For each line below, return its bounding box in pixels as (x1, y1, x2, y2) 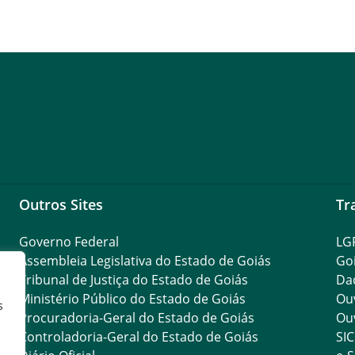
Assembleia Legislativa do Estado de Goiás (18, 252, 271, 269)
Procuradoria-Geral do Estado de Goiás (18, 309, 254, 326)
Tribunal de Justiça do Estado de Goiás (18, 271, 248, 288)
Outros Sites (18, 194, 103, 214)
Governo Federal (18, 233, 119, 250)
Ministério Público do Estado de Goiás (18, 290, 246, 307)
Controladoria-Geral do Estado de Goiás (18, 328, 258, 345)
